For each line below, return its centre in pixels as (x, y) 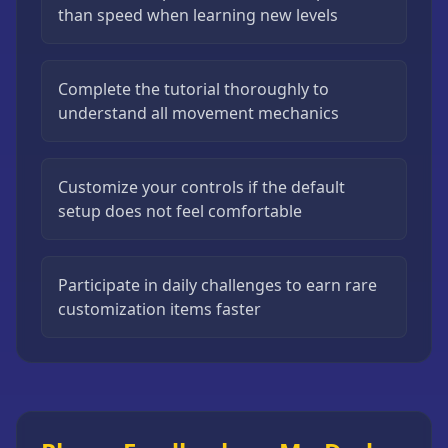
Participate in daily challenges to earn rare (217, 285)
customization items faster (159, 309)
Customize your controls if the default (201, 187)
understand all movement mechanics (198, 113)
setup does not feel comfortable (180, 211)
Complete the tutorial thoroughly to (193, 89)
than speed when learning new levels (198, 15)
